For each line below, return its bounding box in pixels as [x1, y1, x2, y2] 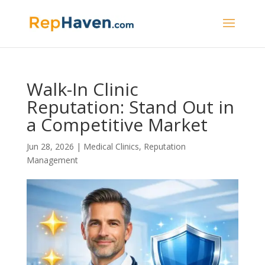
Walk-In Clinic [26, 77, 138, 101]
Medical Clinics [83, 141, 139, 152]
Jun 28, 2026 [26, 141, 74, 152]
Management [26, 154, 78, 166]
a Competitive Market [26, 112, 208, 137]
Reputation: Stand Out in [26, 95, 234, 119]
